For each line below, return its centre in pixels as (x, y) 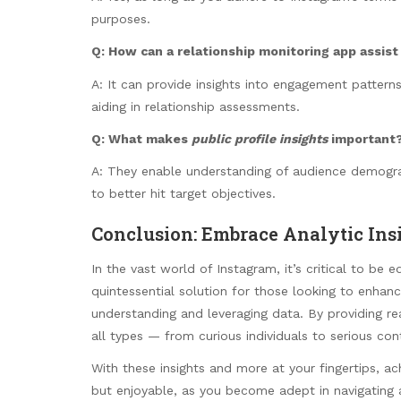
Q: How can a (134, 51)
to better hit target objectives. (183, 194)
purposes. (121, 19)
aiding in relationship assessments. (196, 106)
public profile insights (260, 138)
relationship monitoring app (267, 51)
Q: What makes (141, 138)
